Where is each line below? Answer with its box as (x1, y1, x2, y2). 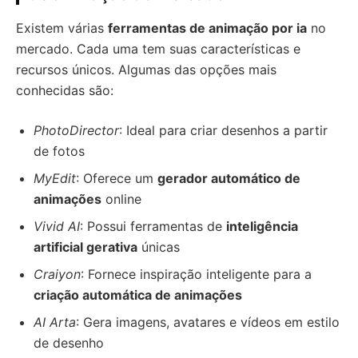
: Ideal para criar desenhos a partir (119, 122, 328, 138)
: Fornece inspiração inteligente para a (81, 266, 312, 282)
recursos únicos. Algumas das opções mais (16, 62, 276, 78)
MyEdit (34, 170, 76, 186)
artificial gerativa (34, 239, 137, 255)
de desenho (34, 335, 104, 351)
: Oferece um (76, 170, 157, 186)
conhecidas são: (16, 82, 113, 98)
